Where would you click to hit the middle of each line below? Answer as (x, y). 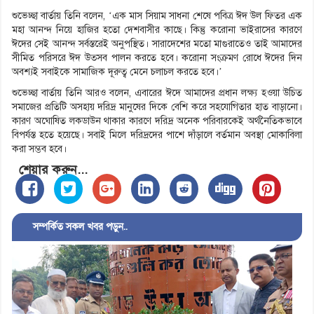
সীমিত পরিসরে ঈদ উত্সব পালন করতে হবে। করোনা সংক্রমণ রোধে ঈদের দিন (157, 58)
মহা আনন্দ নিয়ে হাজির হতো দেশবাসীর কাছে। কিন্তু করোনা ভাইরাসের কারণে (157, 30)
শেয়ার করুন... (53, 170)
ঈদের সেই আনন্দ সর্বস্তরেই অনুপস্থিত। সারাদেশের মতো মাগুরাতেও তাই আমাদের (157, 44)
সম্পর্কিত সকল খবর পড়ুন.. (73, 227)
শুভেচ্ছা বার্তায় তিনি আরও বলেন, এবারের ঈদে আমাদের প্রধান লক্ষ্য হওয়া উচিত (157, 93)
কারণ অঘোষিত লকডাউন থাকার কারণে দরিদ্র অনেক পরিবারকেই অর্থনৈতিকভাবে (157, 121)
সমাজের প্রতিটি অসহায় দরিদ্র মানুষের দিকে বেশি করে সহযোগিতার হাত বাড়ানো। (157, 107)
